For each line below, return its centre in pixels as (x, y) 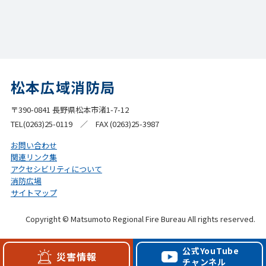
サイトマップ (34, 192)
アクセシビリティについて (56, 169)
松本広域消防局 (63, 87)
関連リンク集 (34, 157)
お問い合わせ (34, 145)
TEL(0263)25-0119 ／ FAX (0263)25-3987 (85, 123)
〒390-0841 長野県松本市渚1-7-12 (69, 109)
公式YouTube (211, 251)
